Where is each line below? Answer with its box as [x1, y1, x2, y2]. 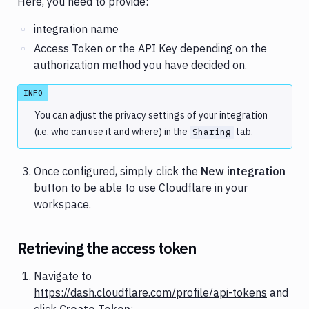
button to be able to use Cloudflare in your [34, 181, 248, 195]
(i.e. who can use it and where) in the [34, 126, 190, 139]
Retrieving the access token [17, 238, 196, 259]
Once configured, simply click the [34, 164, 201, 179]
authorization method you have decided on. [34, 58, 247, 72]
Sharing [192, 126, 231, 139]
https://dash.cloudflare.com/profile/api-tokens [34, 286, 267, 300]
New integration [201, 164, 286, 179]
